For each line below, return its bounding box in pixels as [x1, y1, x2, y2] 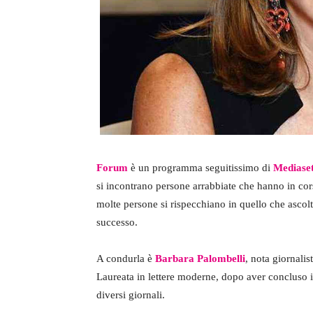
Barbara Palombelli [155, 252, 245, 264]
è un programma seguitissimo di [128, 161, 273, 173]
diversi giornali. [96, 289, 165, 300]
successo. [96, 216, 138, 228]
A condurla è [96, 252, 155, 264]
